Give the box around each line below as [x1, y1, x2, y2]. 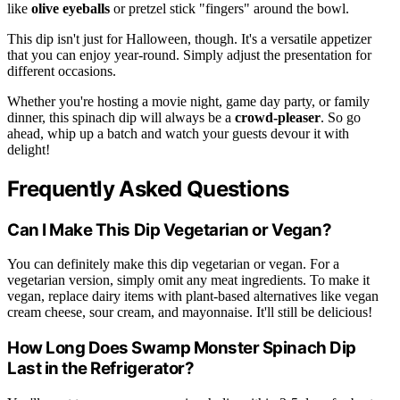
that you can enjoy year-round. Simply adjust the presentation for [7, 46, 371, 62]
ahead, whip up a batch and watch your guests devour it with [7, 125, 349, 141]
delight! [7, 141, 50, 157]
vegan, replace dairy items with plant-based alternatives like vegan [7, 288, 379, 304]
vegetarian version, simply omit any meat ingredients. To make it [7, 272, 370, 288]
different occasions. [7, 62, 116, 79]
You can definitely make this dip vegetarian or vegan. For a [7, 256, 339, 272]
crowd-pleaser [235, 109, 321, 125]
